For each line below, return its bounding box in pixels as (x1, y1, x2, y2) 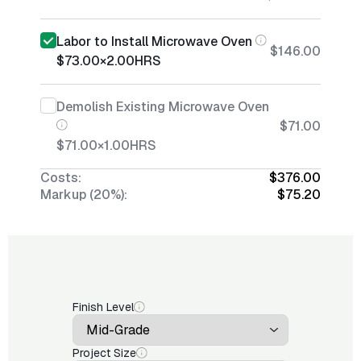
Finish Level (73, 300, 134, 314)
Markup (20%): (40, 186, 127, 203)
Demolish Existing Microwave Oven (56, 98, 269, 115)
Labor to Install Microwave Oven (56, 33, 252, 50)
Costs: (40, 169, 81, 186)
